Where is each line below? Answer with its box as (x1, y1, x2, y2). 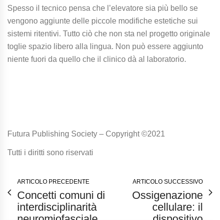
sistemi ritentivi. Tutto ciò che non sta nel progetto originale (7, 29, 210, 38)
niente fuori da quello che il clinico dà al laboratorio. (7, 55, 186, 63)
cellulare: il (152, 201, 203, 213)
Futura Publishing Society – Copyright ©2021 (7, 130, 165, 138)
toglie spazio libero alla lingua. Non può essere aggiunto (7, 42, 203, 51)
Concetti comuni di (17, 189, 105, 201)
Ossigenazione (132, 189, 203, 201)
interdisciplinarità (17, 201, 97, 213)
